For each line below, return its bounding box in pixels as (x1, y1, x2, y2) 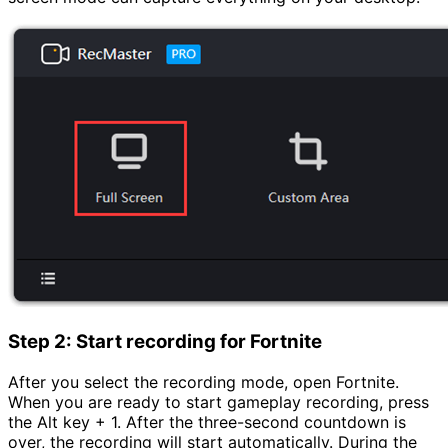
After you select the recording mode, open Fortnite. (8, 371, 399, 392)
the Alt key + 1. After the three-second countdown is (8, 411, 406, 432)
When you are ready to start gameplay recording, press (8, 391, 429, 412)
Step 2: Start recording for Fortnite (8, 329, 322, 353)
